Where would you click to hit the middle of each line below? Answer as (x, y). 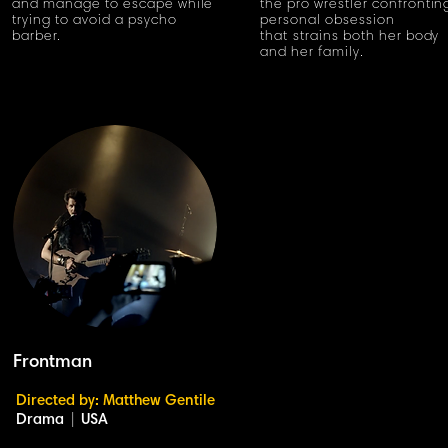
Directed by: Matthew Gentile (115, 401)
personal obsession (327, 21)
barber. (36, 37)
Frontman (52, 363)
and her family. (312, 53)
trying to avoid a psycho (94, 21)
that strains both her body (350, 37)
